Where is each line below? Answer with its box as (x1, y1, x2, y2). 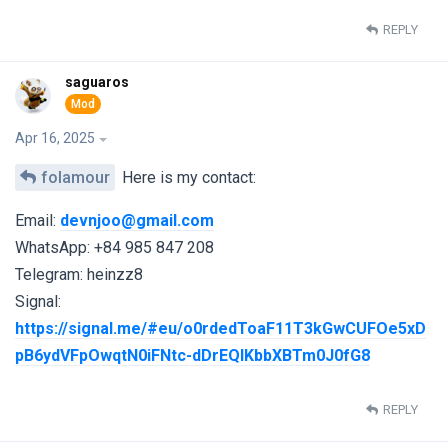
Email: (15, 210, 60, 230)
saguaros (65, 73, 129, 90)
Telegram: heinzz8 (15, 264, 143, 284)
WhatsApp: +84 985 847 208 (15, 237, 214, 257)
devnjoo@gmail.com (60, 210, 214, 230)
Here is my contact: (118, 167, 256, 187)
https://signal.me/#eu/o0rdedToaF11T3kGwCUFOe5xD (15, 318, 426, 338)
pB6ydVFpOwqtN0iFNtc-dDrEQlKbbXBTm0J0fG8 (15, 345, 370, 365)
